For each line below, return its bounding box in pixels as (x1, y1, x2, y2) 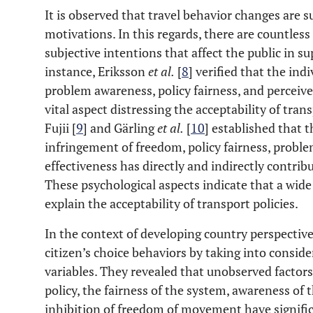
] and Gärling (83, 119, 157, 136)
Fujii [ (45, 119, 76, 136)
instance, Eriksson (45, 63, 148, 80)
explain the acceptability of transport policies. (45, 195, 298, 212)
